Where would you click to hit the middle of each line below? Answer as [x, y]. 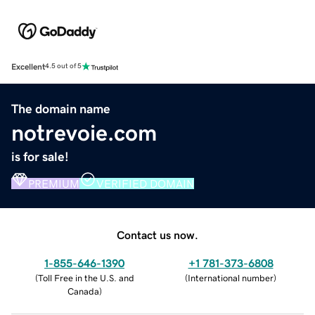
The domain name [61, 109]
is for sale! [40, 156]
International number [231, 278]
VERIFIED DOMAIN [145, 183]
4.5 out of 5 [63, 66]
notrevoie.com [84, 133]
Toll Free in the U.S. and [86, 278]
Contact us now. [157, 234]
